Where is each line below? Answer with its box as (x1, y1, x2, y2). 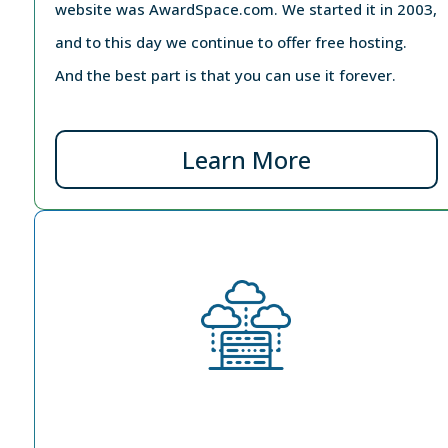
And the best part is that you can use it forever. (54, 64, 396, 85)
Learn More (181, 142, 311, 176)
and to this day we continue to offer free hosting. (54, 31, 407, 52)
